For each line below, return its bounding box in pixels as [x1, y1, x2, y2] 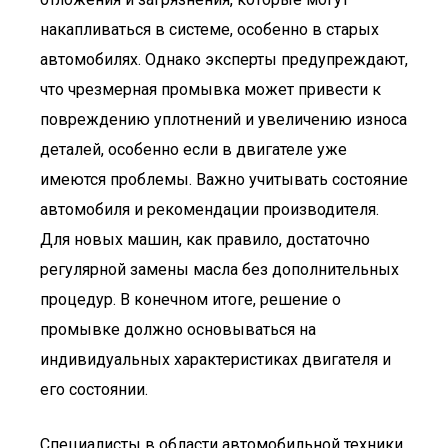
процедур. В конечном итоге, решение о [40, 290, 341, 309]
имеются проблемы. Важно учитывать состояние [40, 170, 408, 189]
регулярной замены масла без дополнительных [40, 260, 399, 279]
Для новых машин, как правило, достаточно [40, 230, 370, 249]
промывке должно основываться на [40, 320, 316, 339]
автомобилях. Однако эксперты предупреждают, [40, 50, 408, 69]
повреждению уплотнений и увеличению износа [40, 110, 407, 129]
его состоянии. [40, 380, 148, 399]
